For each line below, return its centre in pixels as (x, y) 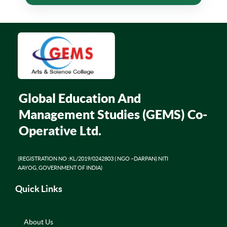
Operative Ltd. (60, 131)
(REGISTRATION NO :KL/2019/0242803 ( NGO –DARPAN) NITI (93, 159)
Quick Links (39, 189)
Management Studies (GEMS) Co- (113, 115)
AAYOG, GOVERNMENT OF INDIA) (60, 168)
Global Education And (80, 98)
